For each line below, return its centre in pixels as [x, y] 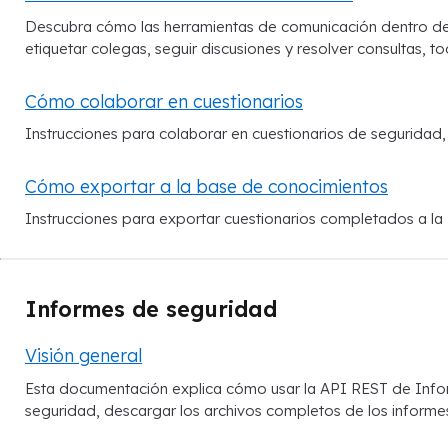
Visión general [83, 355]
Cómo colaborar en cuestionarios [164, 100]
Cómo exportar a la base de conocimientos [206, 185]
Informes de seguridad [151, 309]
